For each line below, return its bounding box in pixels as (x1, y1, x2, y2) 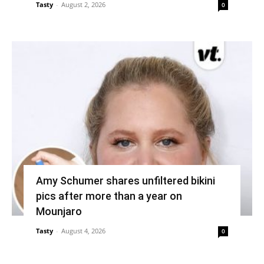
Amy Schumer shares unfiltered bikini (35, 174, 215, 187)
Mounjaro (35, 205, 82, 218)
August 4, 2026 (61, 226, 105, 236)
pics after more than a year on (35, 190, 182, 203)
